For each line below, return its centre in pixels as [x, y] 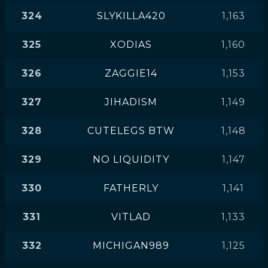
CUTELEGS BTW [131, 131]
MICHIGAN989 [131, 246]
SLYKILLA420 [131, 16]
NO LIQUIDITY [131, 159]
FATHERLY [131, 188]
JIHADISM [131, 102]
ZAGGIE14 [131, 73]
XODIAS [131, 45]
